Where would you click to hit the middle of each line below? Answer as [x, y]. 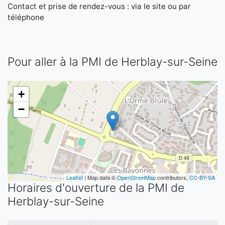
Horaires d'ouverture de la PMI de [96, 188]
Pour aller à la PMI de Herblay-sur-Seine [113, 62]
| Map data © [100, 177]
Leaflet [75, 177]
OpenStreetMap [136, 177]
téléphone [26, 17]
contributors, [173, 177]
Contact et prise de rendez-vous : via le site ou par [99, 6]
